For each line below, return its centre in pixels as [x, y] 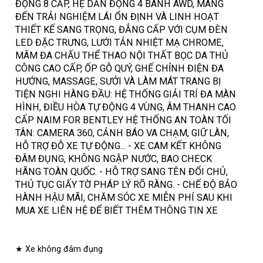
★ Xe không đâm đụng [59, 249]
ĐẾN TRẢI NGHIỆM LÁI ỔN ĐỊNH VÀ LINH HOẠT [117, 17]
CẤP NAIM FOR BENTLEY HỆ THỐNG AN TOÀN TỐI [124, 120]
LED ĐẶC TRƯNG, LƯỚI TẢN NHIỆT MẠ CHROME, [120, 43]
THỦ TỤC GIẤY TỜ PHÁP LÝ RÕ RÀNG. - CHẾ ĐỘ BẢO [127, 185]
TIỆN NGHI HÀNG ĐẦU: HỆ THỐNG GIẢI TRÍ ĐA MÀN [126, 95]
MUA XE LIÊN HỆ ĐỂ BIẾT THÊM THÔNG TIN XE [117, 211]
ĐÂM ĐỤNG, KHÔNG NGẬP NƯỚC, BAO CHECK [114, 159]
